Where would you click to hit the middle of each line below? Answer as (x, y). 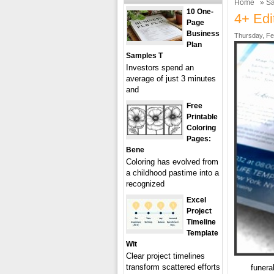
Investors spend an (160, 68)
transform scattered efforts (173, 267)
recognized (145, 184)
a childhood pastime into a (172, 173)
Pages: (199, 139)
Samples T (144, 56)
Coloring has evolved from (172, 162)
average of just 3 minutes (171, 79)
